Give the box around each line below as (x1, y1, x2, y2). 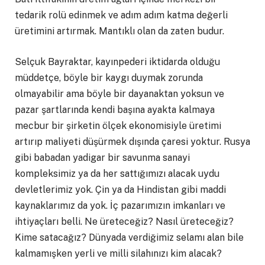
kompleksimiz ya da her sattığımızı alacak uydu (15, 167, 219, 179)
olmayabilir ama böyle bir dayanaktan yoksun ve (15, 88, 224, 99)
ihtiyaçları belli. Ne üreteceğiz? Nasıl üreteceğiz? (15, 215, 234, 227)
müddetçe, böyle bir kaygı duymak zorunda (15, 72, 203, 83)
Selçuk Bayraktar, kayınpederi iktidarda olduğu (15, 56, 220, 67)
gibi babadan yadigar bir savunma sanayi (15, 151, 190, 163)
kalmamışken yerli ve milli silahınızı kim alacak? (15, 247, 222, 259)
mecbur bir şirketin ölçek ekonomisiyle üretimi (15, 119, 221, 131)
